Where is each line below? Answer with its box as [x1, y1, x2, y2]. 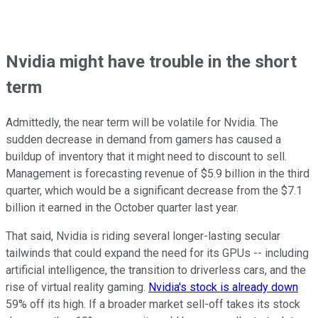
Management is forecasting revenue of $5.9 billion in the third [6, 166, 309, 180]
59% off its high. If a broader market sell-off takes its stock [6, 297, 300, 311]
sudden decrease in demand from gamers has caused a [6, 132, 281, 146]
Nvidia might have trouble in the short [6, 51, 297, 72]
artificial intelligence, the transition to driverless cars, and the [6, 263, 306, 277]
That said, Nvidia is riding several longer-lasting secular [6, 229, 280, 243]
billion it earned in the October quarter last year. [6, 200, 238, 214]
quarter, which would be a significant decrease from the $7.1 [6, 183, 302, 197]
